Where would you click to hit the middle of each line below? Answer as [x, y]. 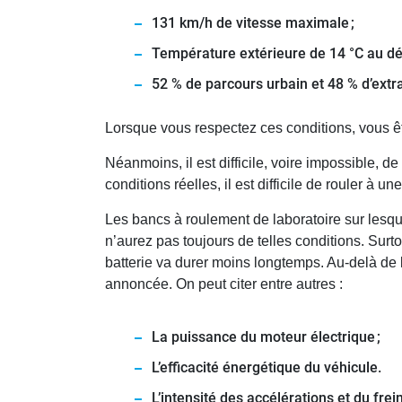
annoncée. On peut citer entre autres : [224, 284]
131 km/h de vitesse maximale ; [253, 23]
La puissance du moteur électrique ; [266, 337]
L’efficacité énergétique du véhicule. [267, 368]
